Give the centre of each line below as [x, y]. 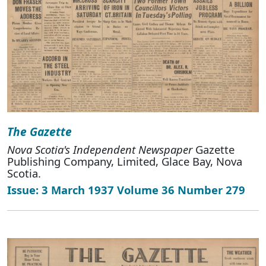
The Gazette [39, 131]
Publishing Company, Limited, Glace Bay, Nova [125, 161]
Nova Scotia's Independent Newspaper [100, 149]
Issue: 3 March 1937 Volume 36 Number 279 [126, 189]
